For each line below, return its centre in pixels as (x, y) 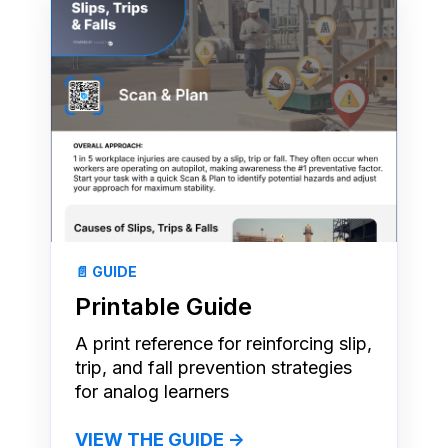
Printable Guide (163, 306)
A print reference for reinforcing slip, (223, 343)
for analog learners (152, 391)
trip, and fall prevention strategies (213, 367)
